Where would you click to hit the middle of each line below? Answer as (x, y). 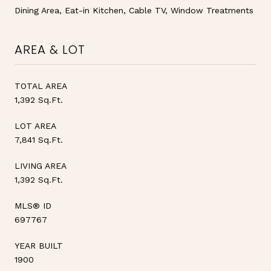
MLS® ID (33, 205)
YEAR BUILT (39, 245)
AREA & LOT (50, 49)
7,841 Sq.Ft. (39, 139)
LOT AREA (35, 126)
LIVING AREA (41, 165)
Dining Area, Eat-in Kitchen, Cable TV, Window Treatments (134, 10)
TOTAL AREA (41, 86)
